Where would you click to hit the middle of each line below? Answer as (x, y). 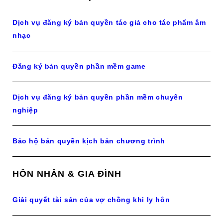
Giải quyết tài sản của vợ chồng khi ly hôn (91, 200)
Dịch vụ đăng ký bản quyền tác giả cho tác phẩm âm (109, 22)
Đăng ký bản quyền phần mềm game (79, 66)
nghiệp (25, 110)
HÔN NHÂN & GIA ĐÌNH (67, 174)
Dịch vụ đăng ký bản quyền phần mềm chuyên (98, 97)
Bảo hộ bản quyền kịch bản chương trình (89, 141)
